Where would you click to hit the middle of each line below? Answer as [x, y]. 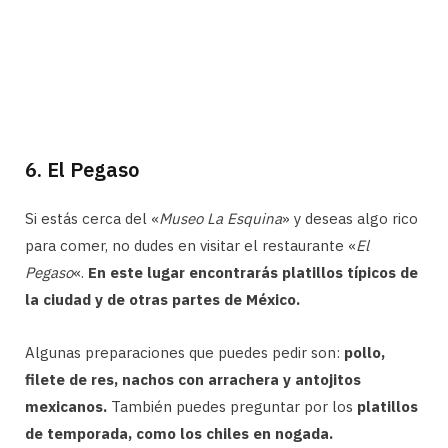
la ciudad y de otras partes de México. [162, 299]
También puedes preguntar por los [232, 406]
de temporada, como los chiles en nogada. [179, 433]
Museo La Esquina [220, 218]
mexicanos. [66, 406]
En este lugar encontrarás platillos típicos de [253, 272]
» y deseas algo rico [350, 218]
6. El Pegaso [82, 169]
